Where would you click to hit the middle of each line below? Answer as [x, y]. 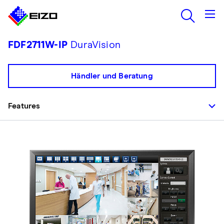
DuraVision [94, 45]
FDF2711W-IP [38, 45]
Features [24, 106]
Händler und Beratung [112, 76]
